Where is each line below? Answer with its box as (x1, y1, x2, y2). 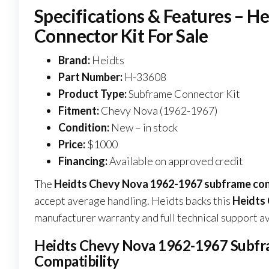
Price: (58, 138, 85, 151)
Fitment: (58, 104, 99, 118)
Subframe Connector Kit (127, 87, 240, 101)
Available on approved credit (107, 154, 243, 168)
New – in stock (109, 121, 178, 134)
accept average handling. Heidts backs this (34, 194, 232, 208)
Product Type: (58, 87, 127, 101)
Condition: (58, 121, 109, 134)
